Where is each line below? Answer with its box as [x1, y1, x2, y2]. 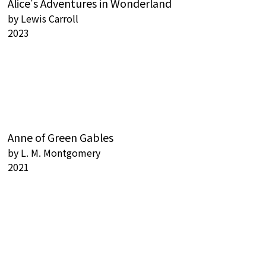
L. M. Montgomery [21, 145, 100, 160]
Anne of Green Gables [8, 129, 113, 145]
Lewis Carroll [21, 11, 78, 26]
